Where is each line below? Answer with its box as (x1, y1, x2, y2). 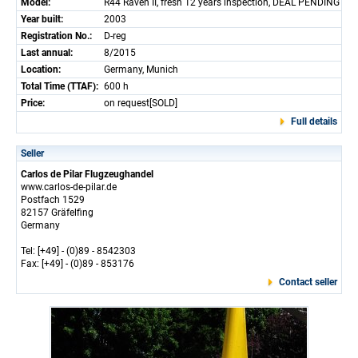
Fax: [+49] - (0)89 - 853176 (21, 258, 134, 269)
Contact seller (279, 276, 337, 288)
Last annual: (21, 47, 73, 58)
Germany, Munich (104, 64, 178, 75)
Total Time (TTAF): (21, 81, 98, 92)
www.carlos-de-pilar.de (21, 181, 117, 193)
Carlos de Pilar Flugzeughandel (21, 169, 153, 180)
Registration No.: (21, 30, 92, 42)
